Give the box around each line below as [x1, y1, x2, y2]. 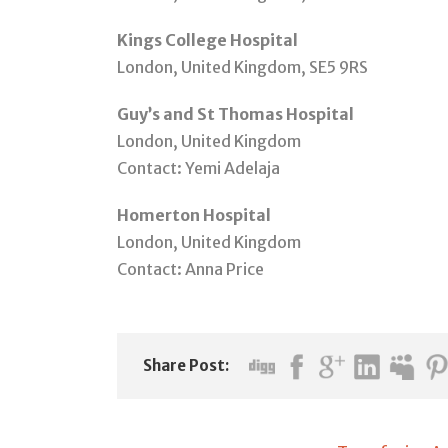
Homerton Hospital [117, 205, 271, 226]
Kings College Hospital [117, 30, 298, 51]
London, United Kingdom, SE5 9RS [117, 57, 368, 78]
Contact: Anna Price [117, 259, 264, 280]
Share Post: [143, 356, 229, 376]
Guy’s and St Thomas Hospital [117, 104, 354, 125]
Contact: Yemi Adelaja [117, 158, 280, 179]
